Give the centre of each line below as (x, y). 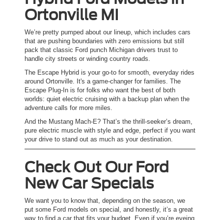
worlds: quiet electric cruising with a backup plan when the (107, 99)
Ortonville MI (72, 15)
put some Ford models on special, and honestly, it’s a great (109, 210)
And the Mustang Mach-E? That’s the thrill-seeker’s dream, (109, 122)
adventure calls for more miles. (69, 108)
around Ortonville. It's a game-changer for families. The (103, 82)
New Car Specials (89, 183)
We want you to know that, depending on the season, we (105, 201)
